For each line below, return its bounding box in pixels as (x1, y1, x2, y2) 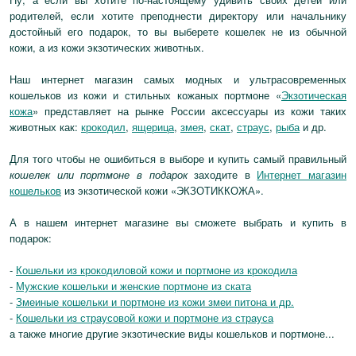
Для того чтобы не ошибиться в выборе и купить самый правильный (10, 151, 346, 166)
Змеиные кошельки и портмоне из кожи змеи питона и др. (16, 294, 294, 309)
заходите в (187, 167, 257, 182)
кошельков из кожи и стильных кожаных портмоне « (10, 87, 281, 103)
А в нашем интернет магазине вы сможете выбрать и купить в (10, 215, 346, 230)
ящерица (132, 119, 174, 134)
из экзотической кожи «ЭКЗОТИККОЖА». (61, 183, 264, 198)
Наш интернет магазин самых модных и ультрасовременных (10, 72, 346, 87)
